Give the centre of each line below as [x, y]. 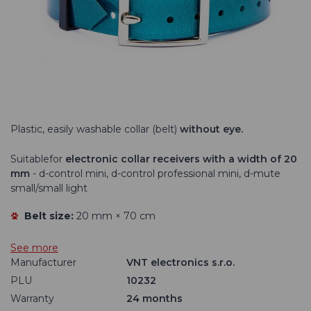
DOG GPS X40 [155, 17]
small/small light [49, 188]
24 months [155, 299]
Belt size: [50, 216]
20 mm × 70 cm [116, 216]
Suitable [30, 159]
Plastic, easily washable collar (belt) [95, 129]
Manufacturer [43, 263]
